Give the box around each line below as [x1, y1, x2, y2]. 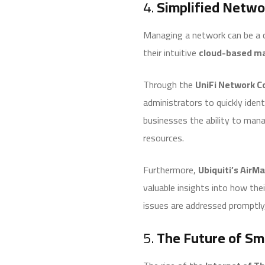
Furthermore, [143, 160, 198, 179]
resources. [143, 128, 184, 147]
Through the [143, 75, 195, 93]
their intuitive [143, 43, 199, 62]
